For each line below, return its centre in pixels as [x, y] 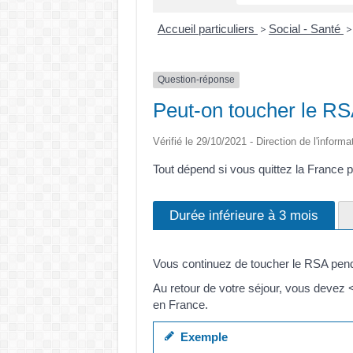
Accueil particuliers [208, 29]
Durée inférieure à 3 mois [243, 215]
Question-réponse [196, 80]
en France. [180, 305]
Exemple [201, 336]
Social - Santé [306, 29]
